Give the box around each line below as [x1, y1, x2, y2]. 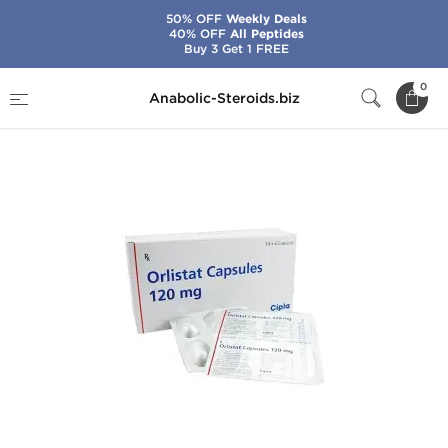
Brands [93, 76, 135, 90]
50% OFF [165, 11, 222, 26]
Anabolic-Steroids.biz [148, 89, 300, 107]
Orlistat [261, 76, 305, 90]
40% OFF [168, 26, 226, 41]
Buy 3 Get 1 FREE [183, 41, 289, 56]
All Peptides [225, 26, 304, 42]
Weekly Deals [221, 11, 307, 27]
